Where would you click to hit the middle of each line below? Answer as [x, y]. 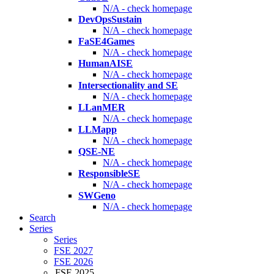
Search [43, 218]
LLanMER [102, 108]
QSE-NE [97, 152]
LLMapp [98, 130]
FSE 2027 [73, 251]
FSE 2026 [73, 262]
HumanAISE [106, 64]
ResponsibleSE [109, 174]
